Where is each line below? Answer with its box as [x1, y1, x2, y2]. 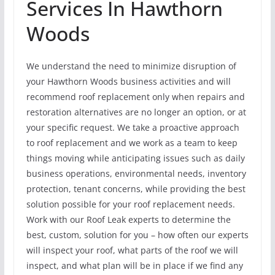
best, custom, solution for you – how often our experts [26, 229, 249, 241]
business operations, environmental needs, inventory [26, 168, 246, 180]
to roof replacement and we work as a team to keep [26, 137, 238, 149]
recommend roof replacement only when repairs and [26, 91, 245, 103]
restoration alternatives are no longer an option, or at [26, 106, 246, 118]
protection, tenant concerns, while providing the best [26, 183, 246, 195]
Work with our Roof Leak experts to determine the [26, 214, 231, 226]
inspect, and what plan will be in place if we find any [26, 260, 243, 272]
